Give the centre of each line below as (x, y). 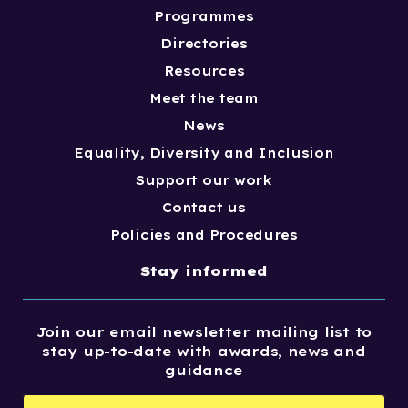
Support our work (204, 180)
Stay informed (204, 270)
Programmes (204, 16)
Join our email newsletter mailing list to (204, 331)
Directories (204, 43)
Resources (204, 71)
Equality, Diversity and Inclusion (204, 153)
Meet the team (204, 98)
